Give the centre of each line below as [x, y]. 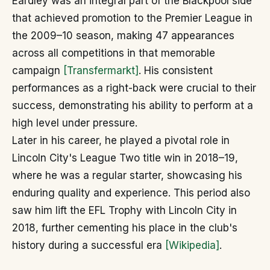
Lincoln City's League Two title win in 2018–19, [125, 158]
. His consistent [176, 71]
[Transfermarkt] [101, 71]
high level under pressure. [75, 123]
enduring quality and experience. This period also [131, 193]
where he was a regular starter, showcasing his [127, 175]
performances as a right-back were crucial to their [134, 88]
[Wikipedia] [192, 245]
